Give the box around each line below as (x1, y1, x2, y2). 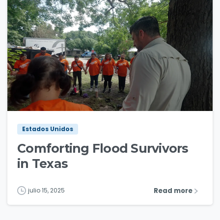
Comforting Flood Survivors (17, 141, 189, 156)
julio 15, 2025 (28, 186, 65, 195)
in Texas (17, 156, 68, 171)
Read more (154, 186, 192, 196)
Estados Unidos (22, 125, 73, 134)
